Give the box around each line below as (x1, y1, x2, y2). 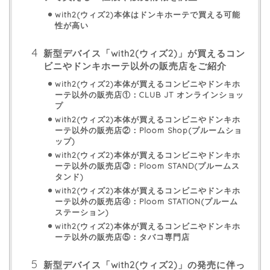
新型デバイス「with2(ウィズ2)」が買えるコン (43, 47, 245, 59)
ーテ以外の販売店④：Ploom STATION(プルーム (54, 196, 238, 206)
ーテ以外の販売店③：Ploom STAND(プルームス (54, 160, 240, 171)
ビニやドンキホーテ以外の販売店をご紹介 (43, 60, 227, 72)
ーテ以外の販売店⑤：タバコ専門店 (54, 231, 190, 242)
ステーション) (54, 207, 109, 217)
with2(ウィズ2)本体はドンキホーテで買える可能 (54, 9, 240, 19)
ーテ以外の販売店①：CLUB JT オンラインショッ (54, 89, 244, 99)
